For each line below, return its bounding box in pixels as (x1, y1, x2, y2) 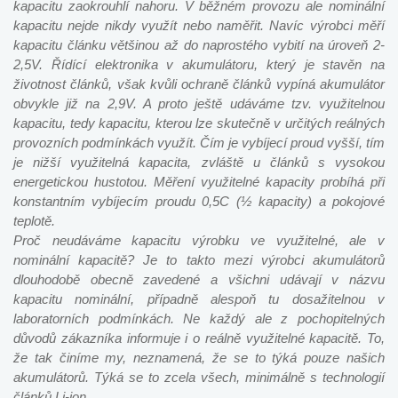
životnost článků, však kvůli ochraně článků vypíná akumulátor (13, 76, 385, 92)
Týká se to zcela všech (94, 370, 236, 385)
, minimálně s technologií (236, 370, 385, 385)
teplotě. (13, 213, 55, 228)
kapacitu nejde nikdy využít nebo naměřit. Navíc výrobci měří (13, 18, 385, 33)
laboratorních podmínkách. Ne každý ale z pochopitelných (13, 311, 385, 326)
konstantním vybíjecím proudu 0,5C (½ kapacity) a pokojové (13, 194, 385, 209)
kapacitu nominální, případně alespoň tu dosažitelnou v (13, 291, 385, 306)
